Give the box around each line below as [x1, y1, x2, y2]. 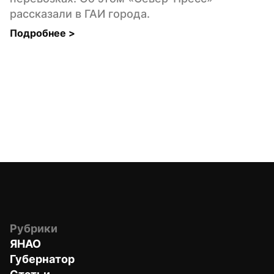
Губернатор [10, 252, 75, 265]
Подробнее [10, 26, 68, 39]
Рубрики [10, 221, 57, 235]
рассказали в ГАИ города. [10, 7, 150, 20]
